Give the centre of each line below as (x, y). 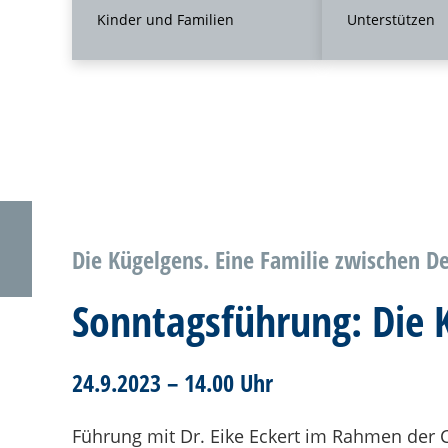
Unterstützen (391, 19)
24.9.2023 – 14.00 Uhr (172, 382)
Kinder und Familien (165, 19)
